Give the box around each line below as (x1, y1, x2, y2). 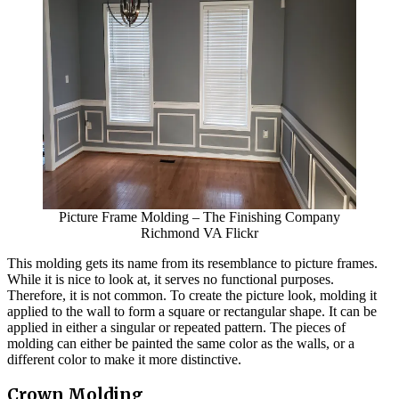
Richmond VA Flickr (141, 224, 258, 240)
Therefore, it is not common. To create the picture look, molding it (7, 287, 377, 303)
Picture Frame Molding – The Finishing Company (59, 208, 340, 224)
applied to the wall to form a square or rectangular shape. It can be (7, 303, 377, 319)
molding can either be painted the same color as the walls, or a (7, 335, 354, 351)
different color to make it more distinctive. (7, 351, 241, 367)
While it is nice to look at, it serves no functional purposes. (7, 271, 334, 287)
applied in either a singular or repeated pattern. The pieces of (7, 319, 346, 335)
